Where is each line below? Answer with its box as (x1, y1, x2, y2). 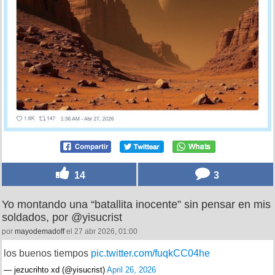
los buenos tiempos (4, 247, 91, 258)
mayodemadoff (15, 227, 64, 236)
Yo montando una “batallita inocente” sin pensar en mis (2, 198, 271, 211)
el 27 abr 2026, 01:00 (64, 227, 137, 236)
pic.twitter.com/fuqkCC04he (91, 247, 210, 258)
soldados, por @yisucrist (2, 211, 122, 223)
